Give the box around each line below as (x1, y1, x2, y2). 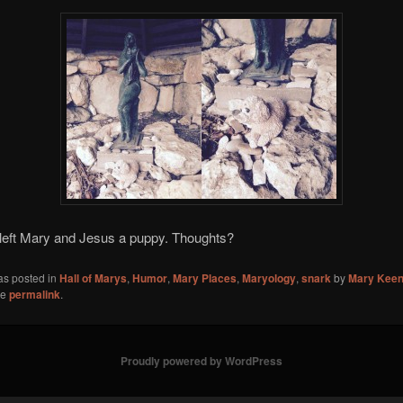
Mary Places (172, 270, 237, 287)
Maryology (241, 270, 296, 287)
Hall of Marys (58, 270, 127, 287)
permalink (8, 286, 60, 303)
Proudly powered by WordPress (121, 353, 282, 370)
